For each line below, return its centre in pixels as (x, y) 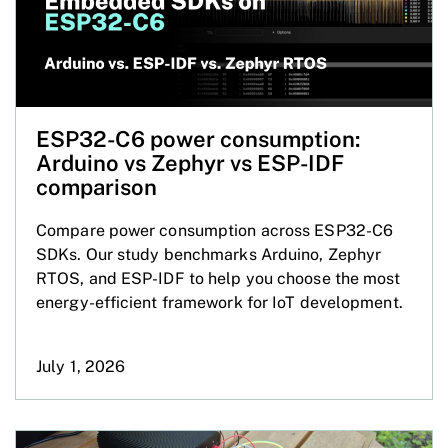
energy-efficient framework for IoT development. (219, 302)
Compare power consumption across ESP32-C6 (215, 230)
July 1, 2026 (81, 366)
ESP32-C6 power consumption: (198, 138)
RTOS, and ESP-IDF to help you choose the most (218, 278)
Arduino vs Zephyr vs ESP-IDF (190, 162)
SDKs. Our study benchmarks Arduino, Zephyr (209, 254)
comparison (96, 186)
